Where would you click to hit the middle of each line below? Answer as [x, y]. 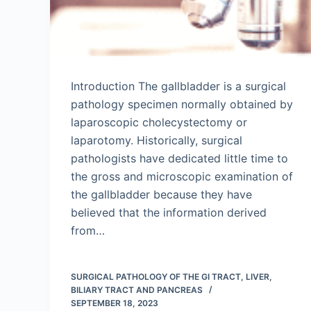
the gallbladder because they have [161, 194]
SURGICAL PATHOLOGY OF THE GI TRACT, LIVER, [171, 277]
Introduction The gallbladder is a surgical [178, 86]
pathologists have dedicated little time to [179, 158]
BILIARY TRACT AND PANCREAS [137, 290]
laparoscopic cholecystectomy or [159, 122]
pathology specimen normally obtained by [182, 104]
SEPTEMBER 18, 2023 [115, 303]
